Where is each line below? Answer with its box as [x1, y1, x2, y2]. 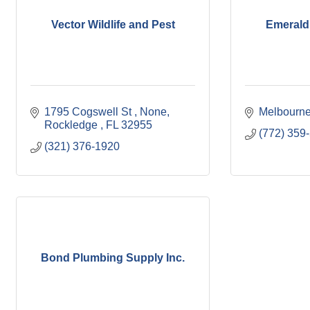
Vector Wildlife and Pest [51, 18, 175, 30]
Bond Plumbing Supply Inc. [41, 251, 185, 264]
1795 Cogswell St [44, 106, 134, 118]
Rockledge [44, 119, 100, 131]
